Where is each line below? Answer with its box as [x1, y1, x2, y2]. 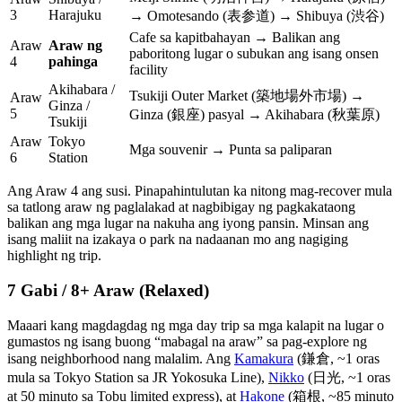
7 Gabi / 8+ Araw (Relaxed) [7, 280, 209, 300]
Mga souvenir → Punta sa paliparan [129, 142, 332, 158]
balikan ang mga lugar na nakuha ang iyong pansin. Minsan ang [7, 215, 369, 232]
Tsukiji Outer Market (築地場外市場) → [129, 88, 364, 104]
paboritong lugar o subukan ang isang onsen [129, 46, 379, 62]
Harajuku [48, 7, 101, 23]
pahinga [48, 54, 98, 70]
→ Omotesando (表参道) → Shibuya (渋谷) [129, 8, 384, 24]
